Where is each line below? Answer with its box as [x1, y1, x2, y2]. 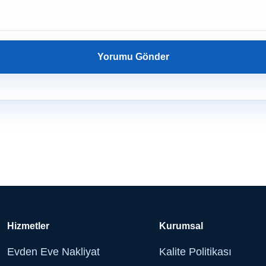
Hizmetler [7, 221, 50, 232]
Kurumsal [159, 221, 204, 232]
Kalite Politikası [159, 246, 232, 258]
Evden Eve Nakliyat [7, 246, 100, 258]
